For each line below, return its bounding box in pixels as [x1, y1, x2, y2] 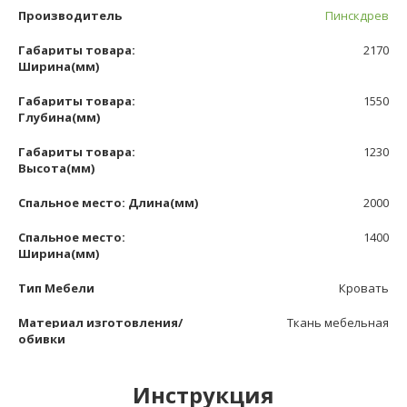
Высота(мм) [18, 159, 94, 176]
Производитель [18, 6, 122, 24]
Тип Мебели [18, 279, 94, 296]
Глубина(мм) [18, 108, 100, 125]
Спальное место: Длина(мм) [18, 194, 198, 211]
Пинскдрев [325, 6, 389, 24]
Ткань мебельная [287, 313, 389, 331]
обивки [18, 330, 65, 347]
